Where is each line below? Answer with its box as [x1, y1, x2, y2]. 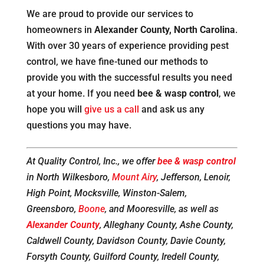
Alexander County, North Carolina [94, 24, 235, 36]
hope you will [26, 104, 84, 115]
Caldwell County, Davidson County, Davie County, [26, 235, 226, 247]
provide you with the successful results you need [26, 72, 232, 84]
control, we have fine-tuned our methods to [26, 56, 208, 68]
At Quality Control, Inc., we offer [26, 156, 157, 167]
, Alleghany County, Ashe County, [99, 219, 233, 231]
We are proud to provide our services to [26, 8, 193, 20]
